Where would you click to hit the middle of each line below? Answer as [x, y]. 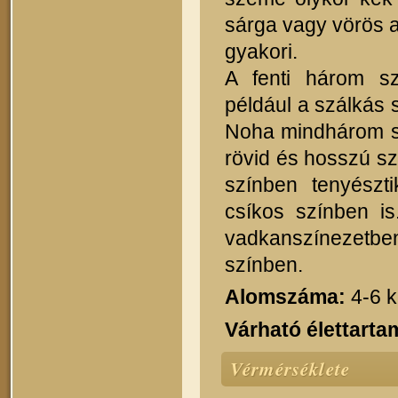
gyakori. [261, 51]
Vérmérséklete [290, 368]
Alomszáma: [285, 297]
